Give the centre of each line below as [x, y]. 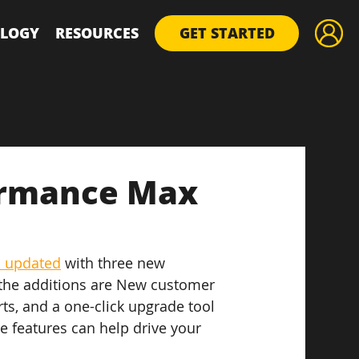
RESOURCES [97, 32]
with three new [115, 263]
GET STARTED [227, 33]
